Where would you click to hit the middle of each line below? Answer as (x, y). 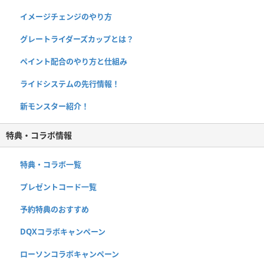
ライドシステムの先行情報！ (70, 84)
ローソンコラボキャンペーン (70, 254)
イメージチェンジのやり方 (66, 17)
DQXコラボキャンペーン (63, 232)
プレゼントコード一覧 (58, 187)
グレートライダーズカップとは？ (77, 39)
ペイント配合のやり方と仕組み (74, 62)
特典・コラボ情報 (39, 136)
